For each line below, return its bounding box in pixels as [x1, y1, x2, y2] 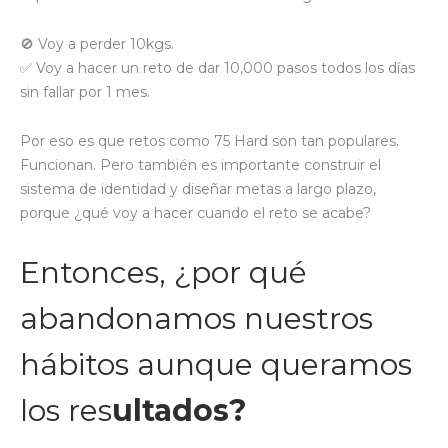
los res [20, 392, 112, 430]
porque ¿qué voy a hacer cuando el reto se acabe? [20, 204, 371, 223]
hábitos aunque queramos [20, 346, 412, 384]
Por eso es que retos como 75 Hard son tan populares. [20, 132, 399, 151]
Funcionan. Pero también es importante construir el [20, 156, 381, 175]
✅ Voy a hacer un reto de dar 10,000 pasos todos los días [20, 59, 415, 78]
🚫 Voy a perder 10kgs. [20, 35, 174, 54]
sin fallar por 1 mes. [20, 83, 150, 102]
